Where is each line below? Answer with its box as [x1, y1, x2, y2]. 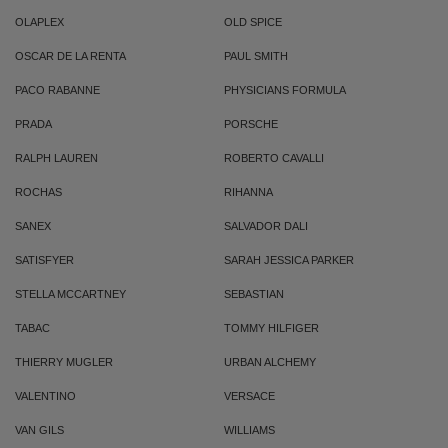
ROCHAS [15, 186, 62, 198]
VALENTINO [15, 390, 76, 402]
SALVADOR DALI [224, 220, 308, 232]
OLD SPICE [224, 16, 282, 28]
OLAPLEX [15, 16, 64, 28]
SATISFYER [15, 254, 74, 266]
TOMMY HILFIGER [224, 322, 319, 334]
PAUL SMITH [224, 50, 288, 62]
